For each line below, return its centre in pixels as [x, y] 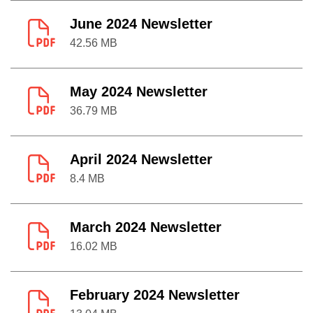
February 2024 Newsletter [155, 295]
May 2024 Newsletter [139, 92]
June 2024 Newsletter [141, 24]
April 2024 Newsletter [141, 159]
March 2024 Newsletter [146, 227]
